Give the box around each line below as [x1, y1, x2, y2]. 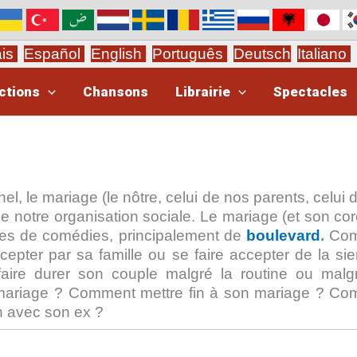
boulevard [246, 227, 321, 244]
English [91, 45, 146, 62]
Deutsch [233, 45, 291, 62]
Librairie [175, 84, 230, 100]
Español [24, 45, 84, 62]
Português [152, 45, 227, 62]
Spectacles [273, 84, 347, 100]
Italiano [297, 45, 347, 62]
